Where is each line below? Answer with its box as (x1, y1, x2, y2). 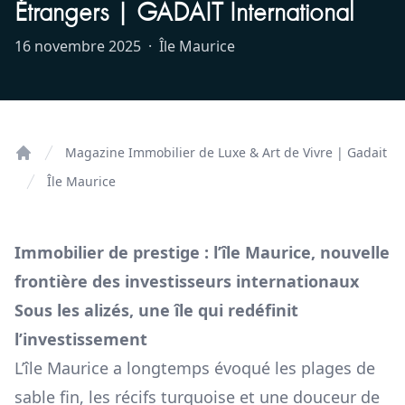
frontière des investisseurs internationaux (14, 270, 359, 293)
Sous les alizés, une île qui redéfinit (14, 299, 298, 322)
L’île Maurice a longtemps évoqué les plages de (14, 357, 375, 380)
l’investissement (14, 328, 147, 351)
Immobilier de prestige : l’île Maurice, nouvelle (14, 241, 390, 264)
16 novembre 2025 (14, 36, 141, 57)
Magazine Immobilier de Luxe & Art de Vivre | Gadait (65, 144, 387, 162)
